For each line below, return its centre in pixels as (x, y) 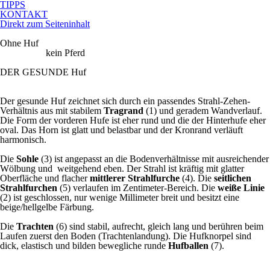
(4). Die (197, 178)
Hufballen (188, 246)
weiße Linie (241, 188)
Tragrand (124, 111)
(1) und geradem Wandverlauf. (203, 111)
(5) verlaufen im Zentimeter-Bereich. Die (137, 188)
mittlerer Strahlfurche (135, 178)
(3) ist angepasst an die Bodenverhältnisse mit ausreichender (154, 159)
